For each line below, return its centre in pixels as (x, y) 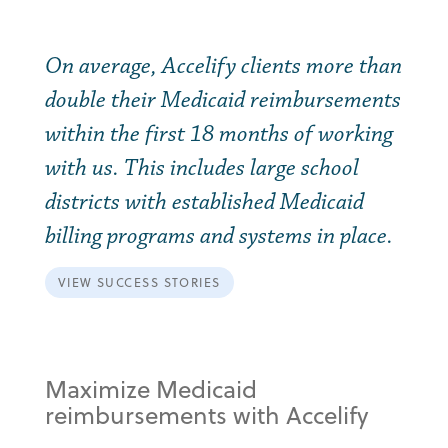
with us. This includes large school (201, 168)
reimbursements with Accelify (206, 415)
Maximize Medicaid (150, 389)
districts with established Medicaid (204, 202)
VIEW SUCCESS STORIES (139, 282)
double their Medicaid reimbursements (222, 100)
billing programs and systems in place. (218, 236)
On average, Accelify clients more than (223, 66)
